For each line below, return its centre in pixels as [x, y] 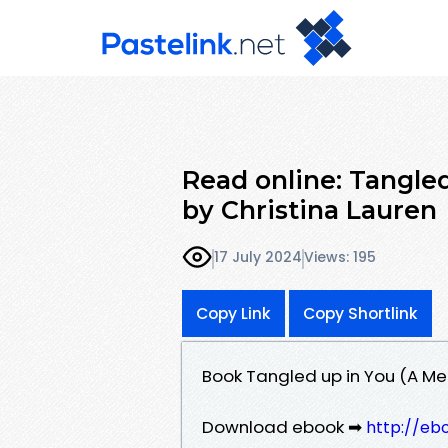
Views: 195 [340, 257]
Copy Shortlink [360, 313]
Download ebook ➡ [284, 426]
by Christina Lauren [309, 209]
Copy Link [233, 313]
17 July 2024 [258, 257]
